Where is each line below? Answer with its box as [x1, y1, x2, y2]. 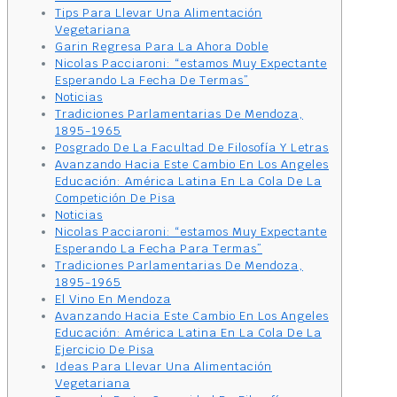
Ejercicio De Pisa [55, 341, 154, 357]
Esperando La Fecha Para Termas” [55, 240, 262, 256]
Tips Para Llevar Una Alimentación [55, 4, 262, 20]
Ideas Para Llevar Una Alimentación [55, 358, 272, 374]
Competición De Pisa [55, 190, 175, 206]
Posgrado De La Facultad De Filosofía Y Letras [55, 139, 329, 155]
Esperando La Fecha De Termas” [55, 72, 249, 88]
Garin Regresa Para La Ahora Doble [55, 38, 269, 54]
